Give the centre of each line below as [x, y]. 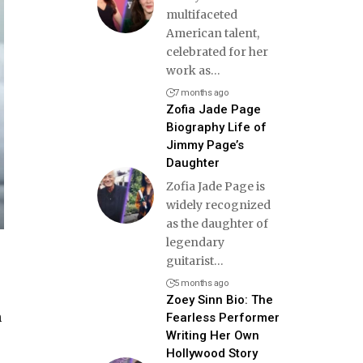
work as [188, 70]
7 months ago [202, 92]
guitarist [190, 261]
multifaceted [201, 14]
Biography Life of [216, 127]
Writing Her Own [212, 335]
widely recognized [218, 205]
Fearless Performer [222, 317]
